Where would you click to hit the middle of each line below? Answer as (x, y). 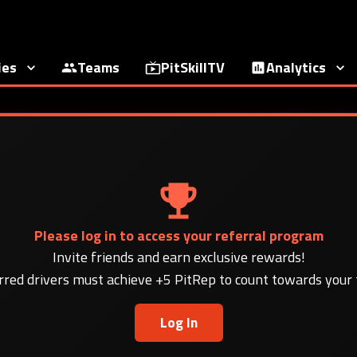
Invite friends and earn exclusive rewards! (178, 257)
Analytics (296, 67)
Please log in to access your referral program (178, 235)
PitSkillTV (192, 67)
